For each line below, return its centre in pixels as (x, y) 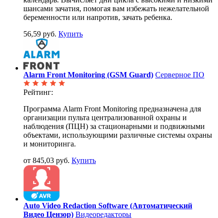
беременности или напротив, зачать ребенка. (98, 18)
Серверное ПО (180, 75)
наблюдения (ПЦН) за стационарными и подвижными (114, 127)
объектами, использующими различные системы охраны (118, 135)
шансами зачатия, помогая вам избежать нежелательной (116, 9)
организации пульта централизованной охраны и (105, 118)
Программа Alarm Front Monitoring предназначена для (112, 109)
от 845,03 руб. (46, 161)
